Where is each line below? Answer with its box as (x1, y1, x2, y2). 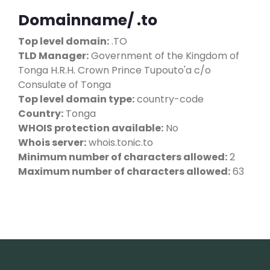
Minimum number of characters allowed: (18, 149, 227, 164)
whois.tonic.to (86, 135, 153, 149)
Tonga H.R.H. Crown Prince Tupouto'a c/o (18, 63, 211, 77)
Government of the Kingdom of (89, 48, 239, 63)
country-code (134, 92, 204, 106)
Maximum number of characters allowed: (18, 164, 230, 178)
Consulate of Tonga (18, 77, 111, 92)
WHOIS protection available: (18, 121, 163, 135)
